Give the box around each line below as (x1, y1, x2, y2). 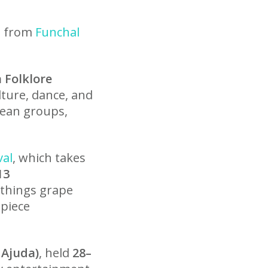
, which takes (13, 150, 86, 166)
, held (39, 245, 72, 261)
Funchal (35, 24, 80, 40)
